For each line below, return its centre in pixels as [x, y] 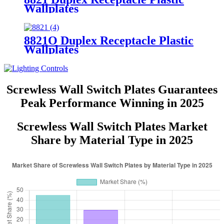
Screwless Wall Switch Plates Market [112, 127]
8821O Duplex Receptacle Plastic [109, 41]
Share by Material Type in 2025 [112, 140]
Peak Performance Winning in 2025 [112, 103]
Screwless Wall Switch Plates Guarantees [112, 90]
